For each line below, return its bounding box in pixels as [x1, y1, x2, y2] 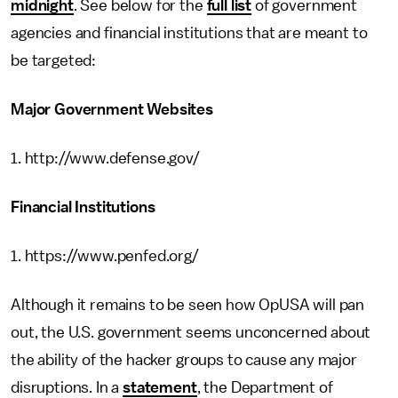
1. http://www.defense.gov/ [11, 150, 200, 166]
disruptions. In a [11, 379, 123, 395]
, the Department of [196, 379, 333, 395]
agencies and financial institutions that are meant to [11, 25, 368, 41]
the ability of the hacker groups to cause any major [11, 352, 357, 368]
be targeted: [11, 52, 97, 68]
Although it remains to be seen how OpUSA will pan [11, 297, 365, 313]
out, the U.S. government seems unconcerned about [11, 324, 371, 340]
